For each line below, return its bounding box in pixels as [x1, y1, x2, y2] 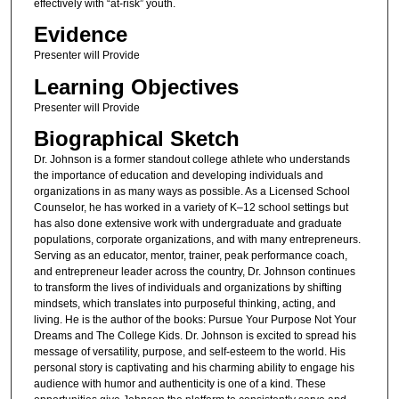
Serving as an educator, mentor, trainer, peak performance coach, [33, 248, 347, 262]
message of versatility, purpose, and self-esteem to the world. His [33, 345, 346, 358]
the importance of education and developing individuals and [33, 168, 323, 182]
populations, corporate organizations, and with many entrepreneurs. [33, 232, 361, 246]
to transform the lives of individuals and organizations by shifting [33, 281, 342, 294]
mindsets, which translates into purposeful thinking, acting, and [33, 297, 336, 310]
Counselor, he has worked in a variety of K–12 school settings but [33, 200, 348, 214]
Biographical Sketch [33, 126, 240, 151]
